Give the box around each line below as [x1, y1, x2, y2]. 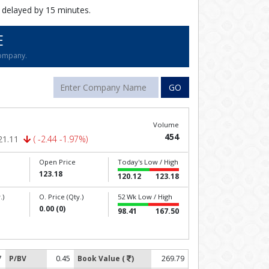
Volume [153, 120, 179, 129]
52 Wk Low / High [118, 192, 173, 201]
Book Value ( [77, 253, 127, 264]
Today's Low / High [118, 157, 179, 166]
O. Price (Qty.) [38, 192, 83, 201]
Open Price [38, 157, 76, 166]
